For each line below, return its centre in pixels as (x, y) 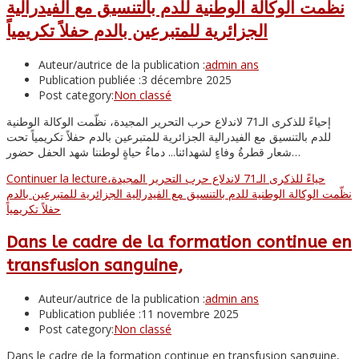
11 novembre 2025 (190, 313)
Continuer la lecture (57, 179)
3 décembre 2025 (186, 80)
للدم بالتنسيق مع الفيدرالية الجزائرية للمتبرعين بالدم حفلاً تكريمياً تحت (169, 137)
